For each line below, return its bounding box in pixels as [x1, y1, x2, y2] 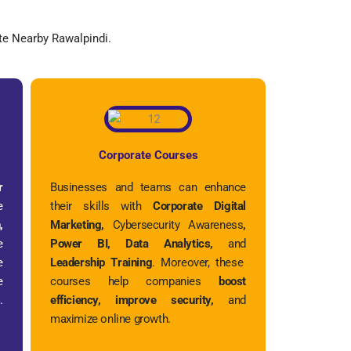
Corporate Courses [98, 147, 198, 162]
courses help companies [50, 273, 219, 288]
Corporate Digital [153, 198, 246, 213]
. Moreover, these [152, 255, 244, 270]
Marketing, [50, 217, 113, 232]
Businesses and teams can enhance [50, 179, 246, 194]
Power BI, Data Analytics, [50, 236, 229, 251]
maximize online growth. [50, 311, 171, 326]
